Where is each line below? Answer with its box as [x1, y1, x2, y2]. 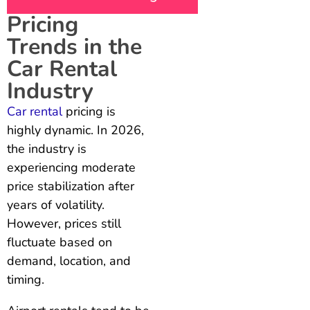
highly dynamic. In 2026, [7, 121, 144, 138]
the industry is [7, 140, 86, 157]
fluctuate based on [7, 233, 112, 250]
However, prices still [7, 215, 121, 232]
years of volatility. [7, 196, 104, 213]
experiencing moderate [7, 158, 136, 176]
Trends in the [7, 31, 142, 62]
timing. [7, 271, 44, 288]
